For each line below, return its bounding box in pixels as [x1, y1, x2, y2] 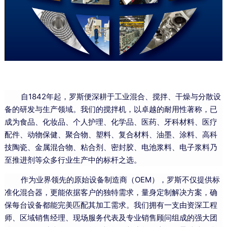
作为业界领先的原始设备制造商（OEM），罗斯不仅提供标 [4, 174, 220, 184]
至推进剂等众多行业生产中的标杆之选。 [4, 155, 141, 165]
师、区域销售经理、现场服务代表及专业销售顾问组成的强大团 [4, 212, 217, 222]
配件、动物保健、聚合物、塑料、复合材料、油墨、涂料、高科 [4, 129, 217, 139]
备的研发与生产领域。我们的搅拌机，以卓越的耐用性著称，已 [4, 104, 217, 114]
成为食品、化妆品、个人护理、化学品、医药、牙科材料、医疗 [4, 117, 217, 127]
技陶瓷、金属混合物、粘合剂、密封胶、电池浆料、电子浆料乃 [4, 142, 217, 152]
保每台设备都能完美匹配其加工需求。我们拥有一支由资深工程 [4, 200, 217, 210]
